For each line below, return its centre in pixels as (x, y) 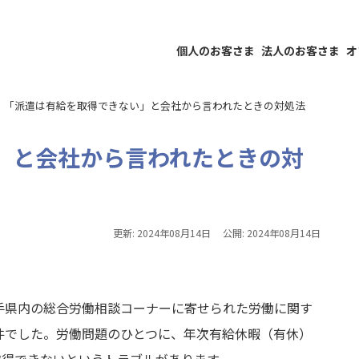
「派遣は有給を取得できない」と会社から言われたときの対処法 (155, 105)
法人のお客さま (301, 50)
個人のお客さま (216, 50)
